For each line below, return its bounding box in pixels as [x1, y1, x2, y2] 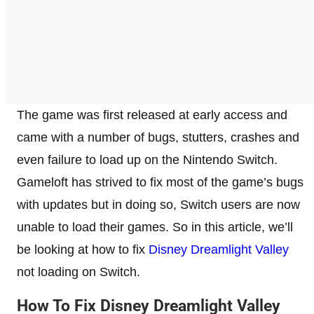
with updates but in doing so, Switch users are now [17, 197, 300, 212]
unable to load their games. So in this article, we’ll [17, 219, 293, 234]
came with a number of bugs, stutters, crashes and [17, 130, 299, 144]
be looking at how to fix [17, 242, 149, 257]
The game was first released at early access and [17, 107, 287, 122]
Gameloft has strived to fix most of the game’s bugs [17, 175, 303, 189]
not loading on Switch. [17, 264, 140, 279]
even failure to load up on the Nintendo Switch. [17, 152, 278, 167]
